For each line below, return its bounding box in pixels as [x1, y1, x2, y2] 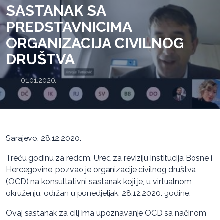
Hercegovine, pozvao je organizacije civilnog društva [6, 165, 196, 174]
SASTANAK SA [6, 1, 106, 19]
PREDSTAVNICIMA [6, 18, 132, 35]
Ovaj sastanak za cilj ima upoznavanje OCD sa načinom [6, 208, 206, 218]
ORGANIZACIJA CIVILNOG [6, 34, 184, 52]
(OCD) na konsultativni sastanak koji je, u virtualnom [6, 176, 192, 186]
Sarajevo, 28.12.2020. [6, 133, 81, 143]
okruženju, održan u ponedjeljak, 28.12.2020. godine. [6, 188, 191, 198]
